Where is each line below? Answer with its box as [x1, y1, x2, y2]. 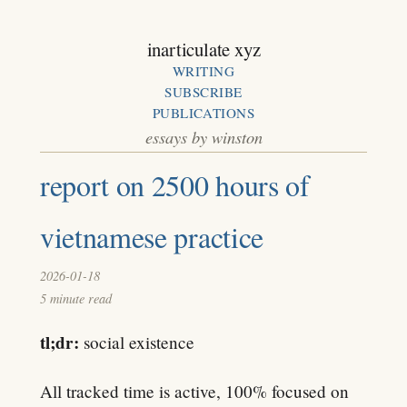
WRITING [172, 62, 235, 80]
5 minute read [40, 290, 112, 308]
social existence [79, 331, 194, 354]
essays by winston [144, 124, 263, 148]
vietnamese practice [40, 216, 263, 256]
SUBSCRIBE [164, 83, 243, 102]
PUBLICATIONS [152, 104, 255, 123]
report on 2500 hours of [40, 164, 310, 204]
